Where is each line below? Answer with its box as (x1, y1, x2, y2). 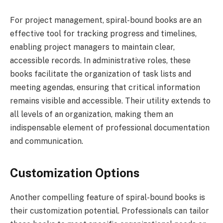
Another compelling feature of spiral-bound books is (10, 192, 205, 202)
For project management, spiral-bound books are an (10, 15, 202, 25)
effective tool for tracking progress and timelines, (10, 29, 197, 39)
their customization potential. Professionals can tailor (10, 206, 209, 216)
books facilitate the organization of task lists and (10, 69, 191, 79)
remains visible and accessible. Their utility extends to (10, 96, 211, 106)
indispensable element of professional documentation (10, 123, 210, 133)
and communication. (10, 136, 83, 146)
